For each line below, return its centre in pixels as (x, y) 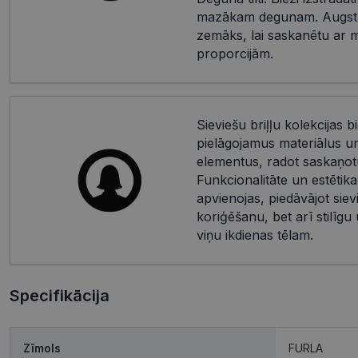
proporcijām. (235, 54)
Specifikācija (60, 296)
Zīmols (42, 348)
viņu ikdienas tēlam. (255, 235)
